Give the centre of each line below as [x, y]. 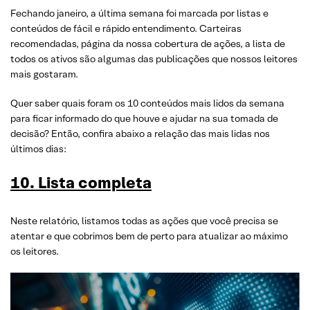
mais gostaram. [44, 74]
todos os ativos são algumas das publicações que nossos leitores [154, 59]
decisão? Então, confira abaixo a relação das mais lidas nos [140, 134]
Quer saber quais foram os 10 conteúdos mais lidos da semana [147, 103]
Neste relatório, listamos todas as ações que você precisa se [144, 221]
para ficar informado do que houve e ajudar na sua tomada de [144, 118]
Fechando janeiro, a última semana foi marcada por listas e [139, 13]
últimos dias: [38, 149]
